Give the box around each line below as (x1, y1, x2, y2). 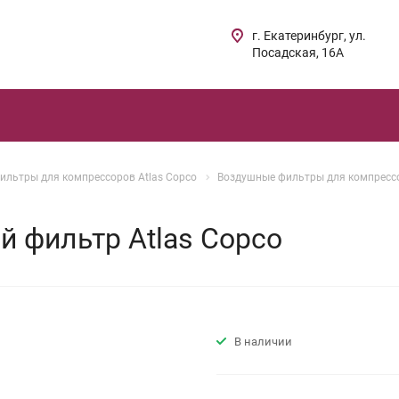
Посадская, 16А (252, 45, 345, 60)
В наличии (234, 334, 292, 348)
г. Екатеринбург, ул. (252, 28, 367, 43)
